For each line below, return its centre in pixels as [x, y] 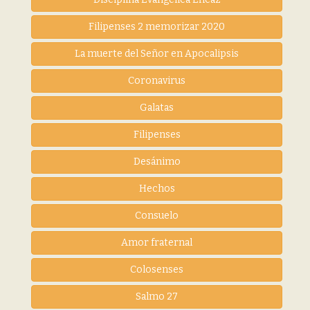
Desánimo [157, 161]
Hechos [157, 188]
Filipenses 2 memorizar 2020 [157, 26]
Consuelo [157, 215]
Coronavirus [157, 80]
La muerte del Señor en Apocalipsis [157, 53]
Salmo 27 [157, 296]
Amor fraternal [157, 242]
